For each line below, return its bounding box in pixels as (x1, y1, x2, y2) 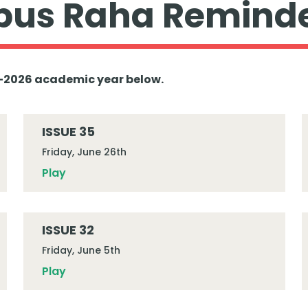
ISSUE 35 (41, 123, 95, 140)
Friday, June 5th (41, 243, 120, 257)
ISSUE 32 (41, 221, 94, 239)
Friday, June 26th (41, 145, 126, 159)
